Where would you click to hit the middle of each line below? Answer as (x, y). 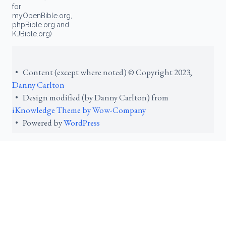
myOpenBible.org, (42, 16)
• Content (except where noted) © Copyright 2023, (102, 72)
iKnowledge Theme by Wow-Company (79, 110)
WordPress (82, 123)
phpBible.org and (41, 25)
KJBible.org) (32, 34)
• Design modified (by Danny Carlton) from (90, 98)
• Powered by (38, 123)
